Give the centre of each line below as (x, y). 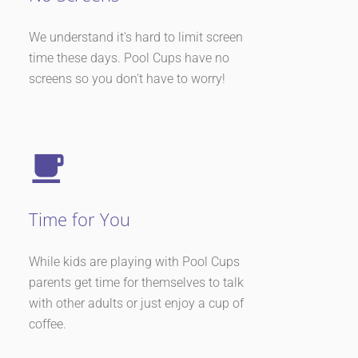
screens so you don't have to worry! (129, 79)
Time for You (80, 219)
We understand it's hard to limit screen (136, 38)
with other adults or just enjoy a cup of (136, 304)
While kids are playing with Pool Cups (134, 262)
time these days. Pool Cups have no (129, 58)
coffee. (49, 324)
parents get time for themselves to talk (136, 283)
